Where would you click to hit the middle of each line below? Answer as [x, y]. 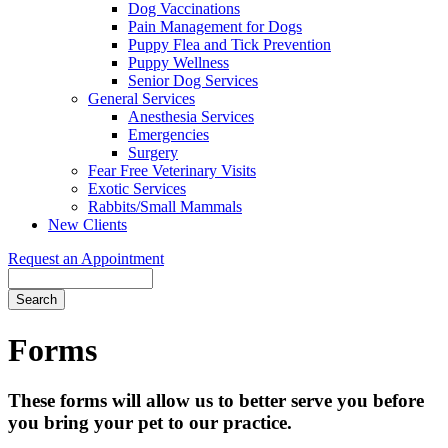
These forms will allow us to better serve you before [216, 401]
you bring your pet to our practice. [150, 423]
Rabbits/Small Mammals [165, 207]
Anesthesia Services [191, 117]
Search [29, 277]
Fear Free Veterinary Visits [172, 171]
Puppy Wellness [178, 63]
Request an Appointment [86, 259]
